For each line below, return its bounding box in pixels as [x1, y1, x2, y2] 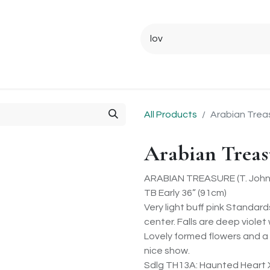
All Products [144, 110, 197, 119]
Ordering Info [7, 69, 65, 79]
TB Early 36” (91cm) [144, 188, 227, 198]
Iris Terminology [154, 69, 221, 79]
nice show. [144, 246, 190, 256]
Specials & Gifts [75, 69, 144, 79]
